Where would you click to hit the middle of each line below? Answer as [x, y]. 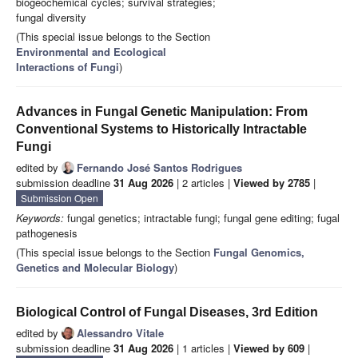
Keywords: [40, 218]
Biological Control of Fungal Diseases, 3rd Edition [167, 312]
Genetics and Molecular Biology [95, 268]
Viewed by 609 [269, 348]
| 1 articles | [203, 348]
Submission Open [60, 198]
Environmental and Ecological [91, 52]
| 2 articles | [203, 183]
